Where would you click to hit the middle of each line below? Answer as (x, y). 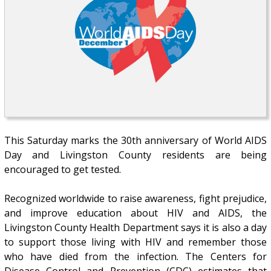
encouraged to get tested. (62, 169)
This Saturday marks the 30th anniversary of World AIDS (135, 140)
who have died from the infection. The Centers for (135, 256)
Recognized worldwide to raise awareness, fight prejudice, (135, 198)
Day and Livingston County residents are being (135, 155)
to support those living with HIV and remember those (135, 242)
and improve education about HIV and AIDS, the (135, 213)
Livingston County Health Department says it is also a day (135, 227)
